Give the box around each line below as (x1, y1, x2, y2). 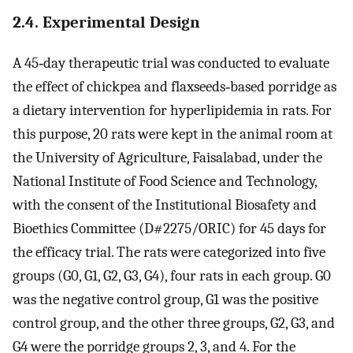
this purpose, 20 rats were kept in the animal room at (13, 124, 333, 143)
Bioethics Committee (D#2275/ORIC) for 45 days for (13, 219, 326, 237)
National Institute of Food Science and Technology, (13, 172, 317, 190)
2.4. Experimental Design (13, 13, 200, 32)
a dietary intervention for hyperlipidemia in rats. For (13, 101, 332, 119)
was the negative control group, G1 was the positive (13, 290, 318, 308)
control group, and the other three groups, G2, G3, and (13, 314, 335, 332)
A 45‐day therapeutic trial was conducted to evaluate (13, 54, 329, 72)
